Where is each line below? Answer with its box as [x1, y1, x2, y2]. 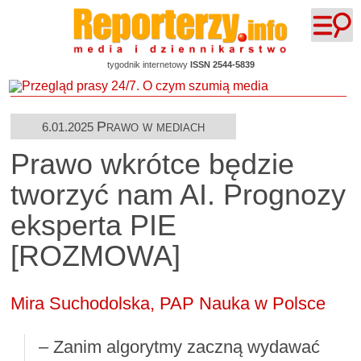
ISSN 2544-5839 [189, 60, 255, 70]
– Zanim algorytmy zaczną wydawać [38, 337, 320, 358]
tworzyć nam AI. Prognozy [10, 179, 346, 212]
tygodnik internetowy [106, 60, 190, 70]
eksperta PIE [10, 210, 177, 243]
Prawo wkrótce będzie [10, 148, 295, 181]
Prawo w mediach [96, 118, 205, 135]
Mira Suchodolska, [10, 293, 160, 313]
